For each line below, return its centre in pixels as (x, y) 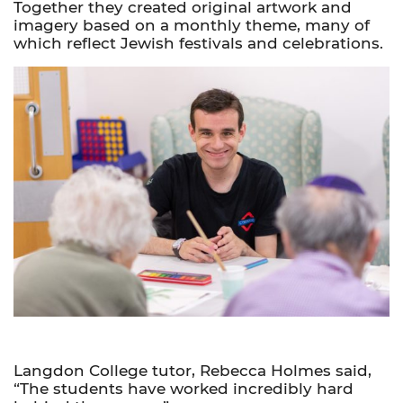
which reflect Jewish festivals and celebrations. (198, 44)
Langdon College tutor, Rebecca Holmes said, (193, 371)
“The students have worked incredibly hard (184, 389)
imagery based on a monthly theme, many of (192, 26)
